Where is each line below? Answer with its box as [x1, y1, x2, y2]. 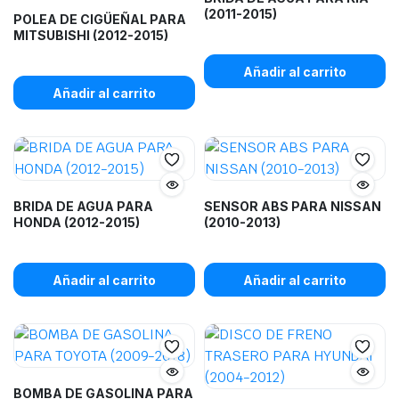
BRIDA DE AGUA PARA [13, 199, 153, 214]
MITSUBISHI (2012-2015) [13, 28, 168, 43]
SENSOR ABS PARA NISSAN [204, 199, 381, 214]
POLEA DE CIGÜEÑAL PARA [13, 12, 186, 27]
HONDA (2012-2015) [13, 215, 140, 230]
